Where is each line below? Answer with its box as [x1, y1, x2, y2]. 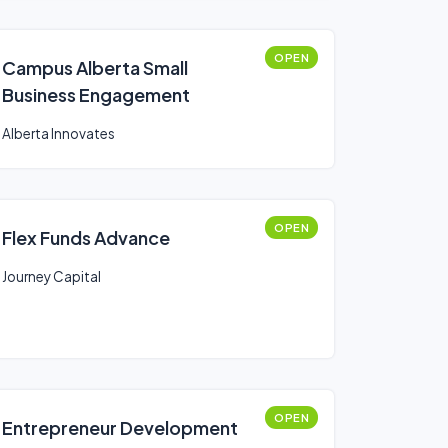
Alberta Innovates [2, 125, 115, 142]
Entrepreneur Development [2, 416, 238, 439]
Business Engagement [2, 83, 190, 106]
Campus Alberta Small [2, 56, 188, 79]
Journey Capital [2, 268, 101, 285]
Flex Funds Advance [2, 226, 170, 249]
